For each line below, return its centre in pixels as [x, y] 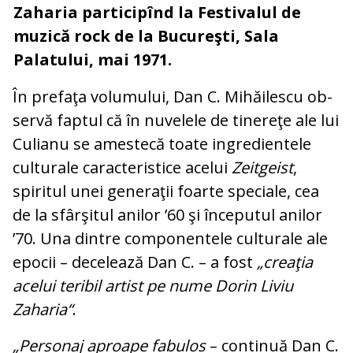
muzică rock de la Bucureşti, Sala [146, 36]
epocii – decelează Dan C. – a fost [135, 262]
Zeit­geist [262, 168]
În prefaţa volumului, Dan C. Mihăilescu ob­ [173, 97]
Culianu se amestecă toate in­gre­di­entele [162, 144]
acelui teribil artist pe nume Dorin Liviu [153, 286]
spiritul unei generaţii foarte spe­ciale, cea [166, 191]
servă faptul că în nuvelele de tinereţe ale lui [176, 121]
